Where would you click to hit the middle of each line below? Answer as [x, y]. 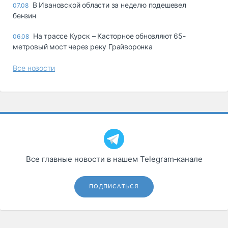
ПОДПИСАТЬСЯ [114, 186]
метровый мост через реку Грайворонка [83, 46]
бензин [24, 15]
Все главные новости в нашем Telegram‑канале [114, 159]
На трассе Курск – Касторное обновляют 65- [109, 36]
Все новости [34, 68]
